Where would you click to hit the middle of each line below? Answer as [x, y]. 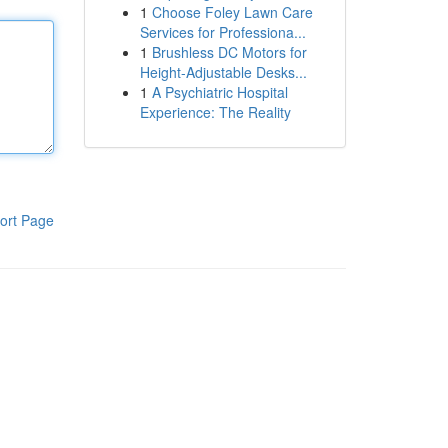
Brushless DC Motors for [229, 52]
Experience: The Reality [215, 112]
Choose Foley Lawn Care [232, 12]
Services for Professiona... [222, 32]
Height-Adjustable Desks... [223, 72]
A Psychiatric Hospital [219, 92]
